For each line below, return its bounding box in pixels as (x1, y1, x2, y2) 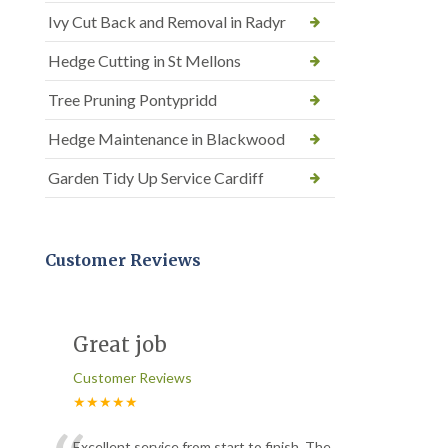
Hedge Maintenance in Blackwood (48, 128, 285, 148)
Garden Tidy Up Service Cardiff (48, 167, 264, 187)
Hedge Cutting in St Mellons (48, 50, 241, 70)
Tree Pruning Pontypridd (48, 89, 217, 109)
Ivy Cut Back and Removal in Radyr (48, 11, 286, 31)
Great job (73, 331, 167, 357)
